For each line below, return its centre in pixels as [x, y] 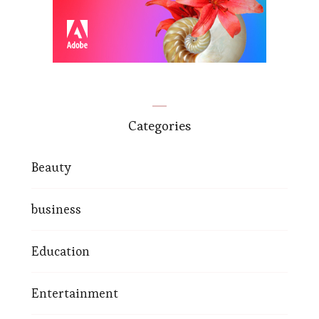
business [56, 209]
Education [61, 251]
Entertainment [75, 293]
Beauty [51, 167]
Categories [159, 126]
